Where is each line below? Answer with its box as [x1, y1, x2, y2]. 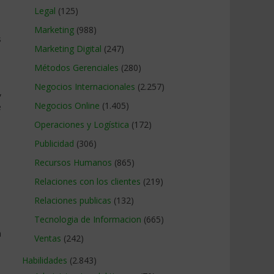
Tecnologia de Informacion [34, 213, 141, 225]
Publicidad [34, 138, 74, 149]
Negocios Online [34, 100, 100, 111]
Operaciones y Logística [34, 119, 129, 130]
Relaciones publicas [34, 194, 111, 206]
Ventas [34, 232, 61, 244]
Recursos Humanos [34, 157, 112, 168]
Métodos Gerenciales [34, 62, 119, 73]
